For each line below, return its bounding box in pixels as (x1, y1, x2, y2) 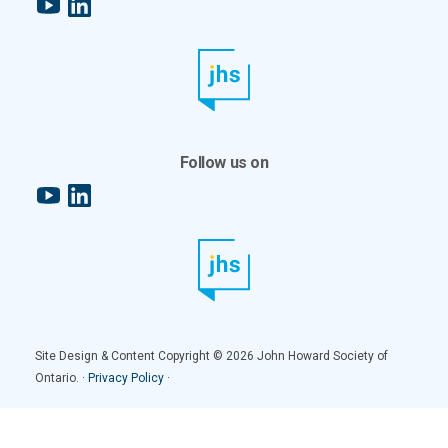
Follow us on (179, 153, 269, 173)
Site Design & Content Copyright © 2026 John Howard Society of (35, 349, 388, 364)
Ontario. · (35, 371, 88, 386)
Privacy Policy (88, 371, 164, 386)
